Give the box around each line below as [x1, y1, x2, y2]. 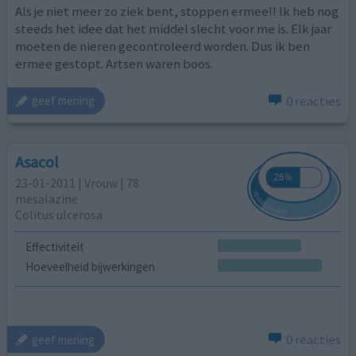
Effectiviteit [25, 238, 84, 254]
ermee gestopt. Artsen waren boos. [15, 55, 214, 73]
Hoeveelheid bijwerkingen [25, 259, 155, 275]
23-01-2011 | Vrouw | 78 [15, 175, 140, 192]
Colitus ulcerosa [15, 207, 103, 223]
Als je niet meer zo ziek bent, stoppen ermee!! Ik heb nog [15, 2, 339, 21]
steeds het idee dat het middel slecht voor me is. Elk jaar [15, 20, 332, 38]
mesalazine [15, 191, 79, 207]
